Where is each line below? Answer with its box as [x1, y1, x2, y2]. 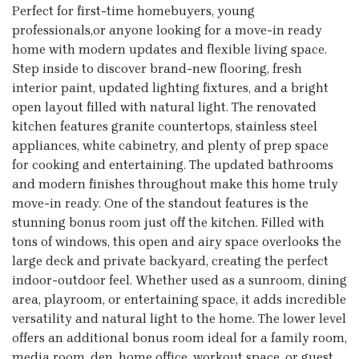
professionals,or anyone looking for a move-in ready [12, 22, 322, 38]
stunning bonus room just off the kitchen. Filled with [12, 214, 325, 230]
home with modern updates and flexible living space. [12, 41, 327, 57]
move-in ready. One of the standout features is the [12, 195, 309, 211]
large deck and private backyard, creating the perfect [12, 252, 329, 268]
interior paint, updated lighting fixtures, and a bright [12, 79, 329, 95]
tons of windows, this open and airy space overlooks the [12, 233, 341, 249]
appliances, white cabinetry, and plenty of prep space [12, 137, 329, 153]
